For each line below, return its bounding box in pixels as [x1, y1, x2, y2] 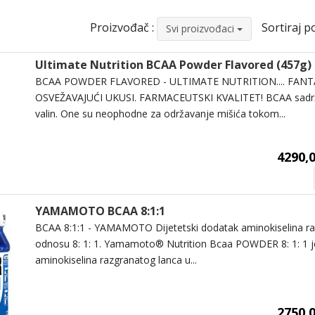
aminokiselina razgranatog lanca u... [34, 253, 197, 267]
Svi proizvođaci [166, 22, 237, 35]
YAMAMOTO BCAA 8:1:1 [34, 203, 165, 219]
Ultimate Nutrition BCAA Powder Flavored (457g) [34, 57, 311, 72]
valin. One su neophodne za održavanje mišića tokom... [34, 107, 285, 120]
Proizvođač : [90, 19, 154, 35]
